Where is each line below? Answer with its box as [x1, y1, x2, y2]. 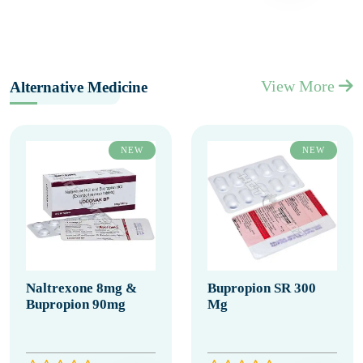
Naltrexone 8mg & [26, 280, 137, 296]
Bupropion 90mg [26, 297, 126, 312]
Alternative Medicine [10, 79, 147, 96]
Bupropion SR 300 [207, 280, 316, 296]
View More [261, 77, 339, 95]
